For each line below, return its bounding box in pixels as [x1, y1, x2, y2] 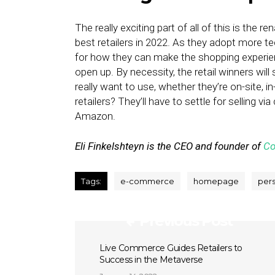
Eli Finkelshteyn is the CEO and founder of [75, 140, 263, 152]
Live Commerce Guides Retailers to [99, 242, 242, 254]
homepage [193, 176, 239, 186]
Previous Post [139, 212, 233, 230]
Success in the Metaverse [99, 254, 203, 265]
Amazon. [75, 110, 115, 122]
